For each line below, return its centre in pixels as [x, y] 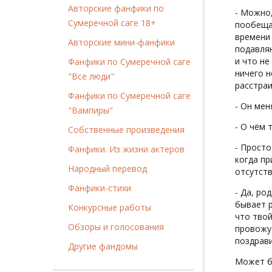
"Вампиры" [90, 110]
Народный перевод [107, 168]
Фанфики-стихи [100, 188]
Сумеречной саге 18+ [112, 22]
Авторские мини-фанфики [121, 42]
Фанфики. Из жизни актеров [126, 149]
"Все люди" [91, 76]
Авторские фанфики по [116, 8]
